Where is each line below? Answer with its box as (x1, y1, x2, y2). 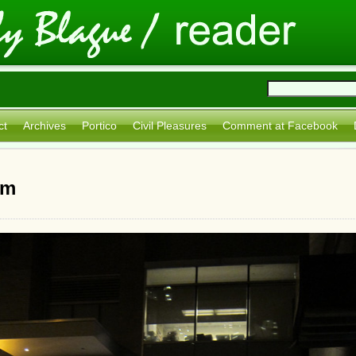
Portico (82, 119, 117, 132)
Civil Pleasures (133, 119, 207, 132)
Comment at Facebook (222, 119, 338, 132)
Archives (23, 119, 66, 132)
